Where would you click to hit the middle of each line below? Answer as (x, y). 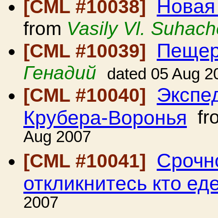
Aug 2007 (57, 138)
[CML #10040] (87, 95)
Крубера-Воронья (105, 117)
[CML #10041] (87, 161)
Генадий (60, 73)
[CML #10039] (87, 51)
